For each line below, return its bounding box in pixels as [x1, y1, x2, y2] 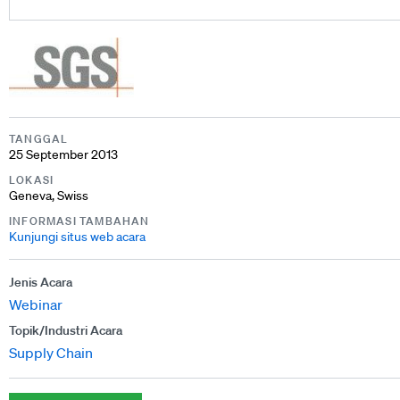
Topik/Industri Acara [9, 321, 122, 338]
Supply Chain [9, 343, 93, 362]
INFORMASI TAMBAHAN [9, 212, 150, 229]
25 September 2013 [9, 146, 118, 162]
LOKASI [9, 171, 54, 187]
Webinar [9, 295, 62, 313]
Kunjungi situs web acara [9, 228, 146, 245]
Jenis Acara [9, 273, 72, 290]
